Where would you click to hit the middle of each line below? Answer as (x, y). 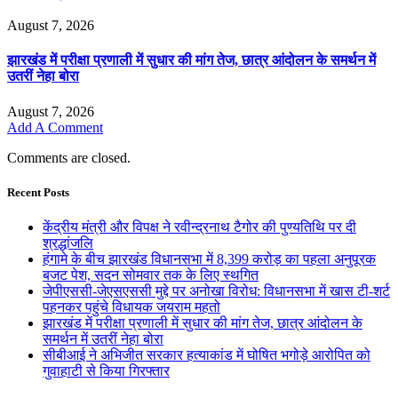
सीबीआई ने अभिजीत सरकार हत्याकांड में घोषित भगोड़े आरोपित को (207, 355)
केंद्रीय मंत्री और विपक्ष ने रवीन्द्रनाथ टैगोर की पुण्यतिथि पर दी (199, 227)
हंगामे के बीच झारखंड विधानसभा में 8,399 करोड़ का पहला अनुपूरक (209, 259)
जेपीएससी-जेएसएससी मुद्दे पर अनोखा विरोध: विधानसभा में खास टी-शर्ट (216, 291)
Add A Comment (55, 127)
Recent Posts (38, 192)
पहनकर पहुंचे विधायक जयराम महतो (131, 307)
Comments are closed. (69, 157)
